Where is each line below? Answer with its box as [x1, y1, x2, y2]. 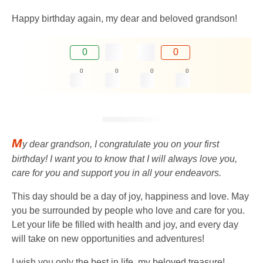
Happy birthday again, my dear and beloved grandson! [12, 14, 237, 24]
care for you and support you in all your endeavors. [12, 168, 221, 178]
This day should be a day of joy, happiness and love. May [12, 191, 249, 202]
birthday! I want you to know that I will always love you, [12, 154, 237, 164]
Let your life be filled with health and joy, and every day [12, 220, 238, 230]
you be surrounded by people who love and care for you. [12, 205, 245, 216]
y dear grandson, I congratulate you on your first [22, 139, 219, 150]
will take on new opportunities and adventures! [12, 234, 204, 244]
